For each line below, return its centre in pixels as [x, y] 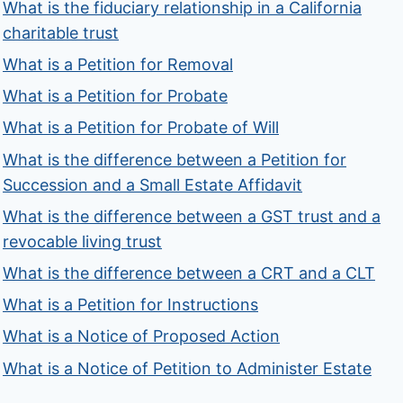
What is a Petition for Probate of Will [141, 128]
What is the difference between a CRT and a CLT [189, 273]
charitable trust [61, 32]
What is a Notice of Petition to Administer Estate [188, 368]
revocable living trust [83, 241]
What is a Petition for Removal [118, 65]
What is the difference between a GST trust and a [192, 216]
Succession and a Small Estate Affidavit [153, 184]
